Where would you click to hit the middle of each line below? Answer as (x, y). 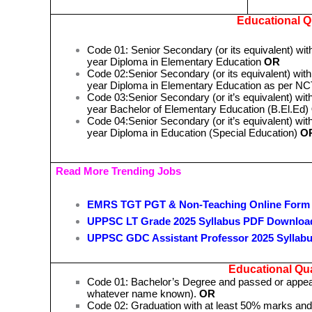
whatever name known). (143, 293)
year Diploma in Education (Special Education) (193, 132)
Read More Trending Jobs (119, 171)
